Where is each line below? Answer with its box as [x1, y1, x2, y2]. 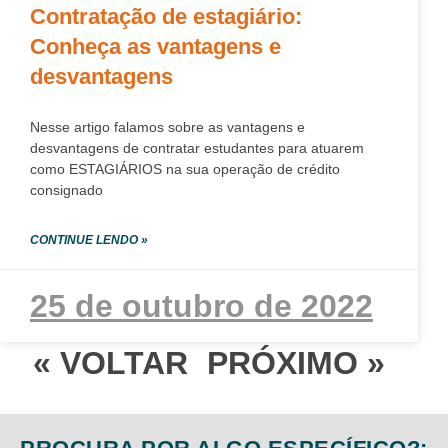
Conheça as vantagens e [30, 34, 281, 59]
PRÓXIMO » [207, 345, 385, 381]
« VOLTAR [33, 345, 188, 381]
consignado [30, 182, 103, 198]
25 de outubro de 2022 [30, 288, 373, 324]
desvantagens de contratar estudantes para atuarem [30, 140, 364, 156]
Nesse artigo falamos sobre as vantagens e [30, 119, 305, 135]
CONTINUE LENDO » [30, 233, 148, 247]
